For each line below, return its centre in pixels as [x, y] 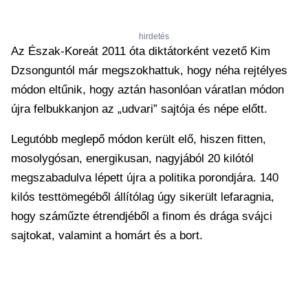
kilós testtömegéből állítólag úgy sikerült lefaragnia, [143, 197]
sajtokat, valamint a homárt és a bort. [107, 235]
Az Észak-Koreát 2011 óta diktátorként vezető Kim [141, 51]
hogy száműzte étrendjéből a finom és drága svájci [142, 216]
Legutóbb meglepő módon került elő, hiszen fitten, [139, 139]
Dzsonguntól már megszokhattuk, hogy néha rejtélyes [149, 70]
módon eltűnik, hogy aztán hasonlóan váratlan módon [147, 90]
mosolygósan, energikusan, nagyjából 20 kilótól [132, 158]
